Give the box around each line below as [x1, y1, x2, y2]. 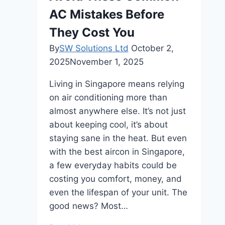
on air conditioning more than [49, 92, 167, 102]
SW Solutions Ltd [59, 43, 129, 53]
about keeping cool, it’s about [49, 120, 168, 130]
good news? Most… [49, 201, 128, 211]
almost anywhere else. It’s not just [49, 106, 186, 116]
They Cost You [49, 25, 135, 40]
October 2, [131, 43, 174, 53]
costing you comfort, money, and [49, 174, 182, 184]
